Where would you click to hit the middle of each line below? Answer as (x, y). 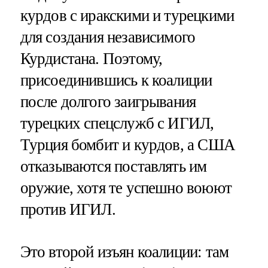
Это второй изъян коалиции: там (124, 252)
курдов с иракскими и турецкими (127, 15)
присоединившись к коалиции (116, 80)
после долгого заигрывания (108, 101)
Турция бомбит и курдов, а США (127, 144)
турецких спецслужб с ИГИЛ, (117, 123)
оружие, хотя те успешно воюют (126, 188)
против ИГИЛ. (68, 209)
